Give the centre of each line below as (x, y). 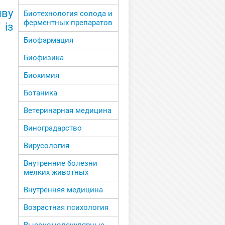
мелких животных (56, 173)
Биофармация (48, 40)
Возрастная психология (66, 208)
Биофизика (44, 58)
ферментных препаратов (68, 23)
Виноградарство (53, 128)
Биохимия (41, 76)
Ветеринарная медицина (68, 111)
